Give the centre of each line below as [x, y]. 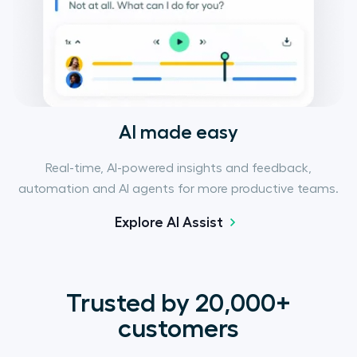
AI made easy [178, 132]
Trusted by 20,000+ [178, 303]
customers [178, 329]
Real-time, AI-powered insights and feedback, [178, 168]
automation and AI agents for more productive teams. [178, 189]
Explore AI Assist [169, 222]
